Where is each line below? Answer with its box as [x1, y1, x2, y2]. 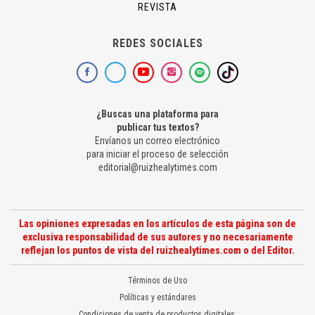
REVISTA [138, 1, 177, 13]
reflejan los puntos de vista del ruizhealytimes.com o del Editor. [20, 245, 295, 257]
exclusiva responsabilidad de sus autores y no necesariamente [22, 231, 293, 243]
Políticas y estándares [119, 292, 196, 303]
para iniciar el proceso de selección [86, 148, 229, 160]
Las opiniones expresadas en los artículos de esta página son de [19, 218, 296, 230]
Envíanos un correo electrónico [95, 135, 220, 147]
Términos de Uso [128, 276, 187, 286]
